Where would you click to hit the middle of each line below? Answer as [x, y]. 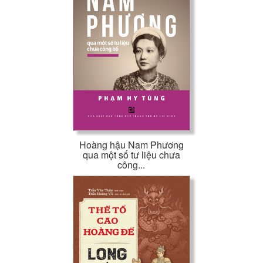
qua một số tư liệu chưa [131, 155]
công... [131, 165]
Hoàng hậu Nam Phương [131, 145]
